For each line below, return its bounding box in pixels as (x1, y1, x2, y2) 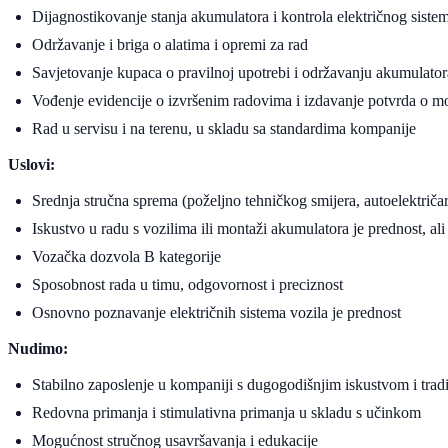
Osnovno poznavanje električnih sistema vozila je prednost (32, 303, 401, 321)
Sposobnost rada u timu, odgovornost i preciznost (32, 275, 343, 293)
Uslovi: (8, 155, 55, 173)
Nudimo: (8, 339, 68, 357)
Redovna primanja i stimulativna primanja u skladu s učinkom (32, 403, 421, 421)
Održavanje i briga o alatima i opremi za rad (32, 35, 308, 53)
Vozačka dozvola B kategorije (32, 247, 221, 265)
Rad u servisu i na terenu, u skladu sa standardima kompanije (32, 119, 416, 137)
